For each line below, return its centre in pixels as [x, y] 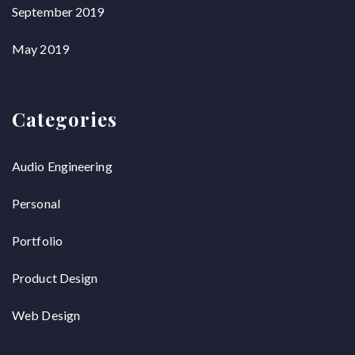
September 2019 [58, 11]
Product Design [55, 277]
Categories [65, 118]
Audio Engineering [62, 166]
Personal [36, 203]
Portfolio [37, 240]
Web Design [46, 315]
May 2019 [40, 48]
